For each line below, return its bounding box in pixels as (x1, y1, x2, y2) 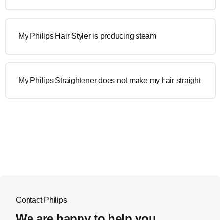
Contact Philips (16, 196, 67, 204)
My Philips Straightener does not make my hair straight (18, 76, 201, 84)
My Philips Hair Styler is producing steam (18, 32, 156, 40)
